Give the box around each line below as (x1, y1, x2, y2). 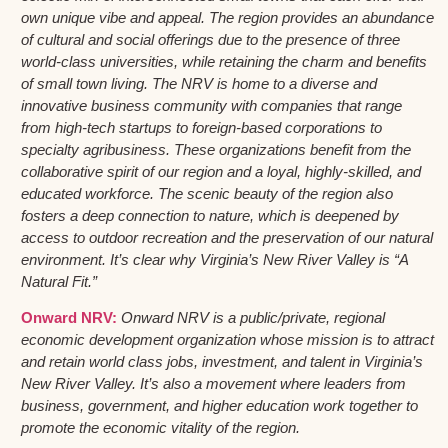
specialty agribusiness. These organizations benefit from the (21, 140, 411, 158)
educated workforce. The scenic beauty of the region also (21, 184, 393, 202)
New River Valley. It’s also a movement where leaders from (21, 375, 406, 393)
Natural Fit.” (21, 272, 97, 290)
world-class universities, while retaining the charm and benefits (21, 52, 427, 70)
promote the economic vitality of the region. (21, 419, 300, 437)
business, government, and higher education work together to (21, 397, 418, 415)
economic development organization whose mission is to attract (21, 331, 434, 349)
